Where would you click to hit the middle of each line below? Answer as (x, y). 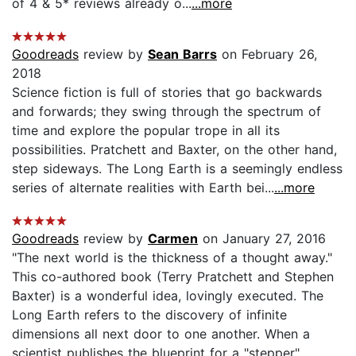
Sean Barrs (182, 54)
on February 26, (267, 54)
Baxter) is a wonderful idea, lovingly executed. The (168, 295)
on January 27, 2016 (262, 238)
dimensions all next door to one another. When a (161, 333)
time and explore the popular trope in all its (146, 130)
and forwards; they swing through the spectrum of (166, 111)
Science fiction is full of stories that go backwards (167, 92)
